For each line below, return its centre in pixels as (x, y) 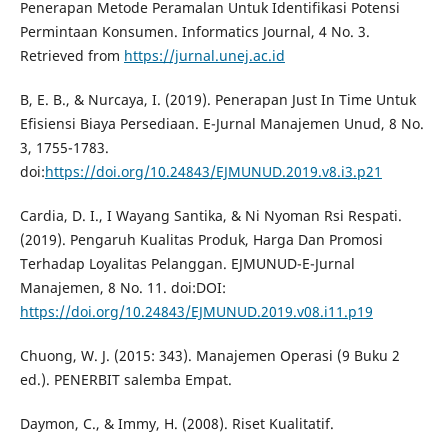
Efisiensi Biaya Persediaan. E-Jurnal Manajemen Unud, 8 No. (221, 124)
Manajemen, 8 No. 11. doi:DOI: (122, 288)
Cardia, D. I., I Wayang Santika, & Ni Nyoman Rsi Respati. (210, 216)
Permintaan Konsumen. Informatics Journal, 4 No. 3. (194, 32)
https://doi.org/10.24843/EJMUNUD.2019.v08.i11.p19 (196, 312)
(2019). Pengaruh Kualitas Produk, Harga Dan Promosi (201, 240)
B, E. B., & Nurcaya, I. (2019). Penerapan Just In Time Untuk (217, 100)
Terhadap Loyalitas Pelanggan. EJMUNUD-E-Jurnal (187, 264)
